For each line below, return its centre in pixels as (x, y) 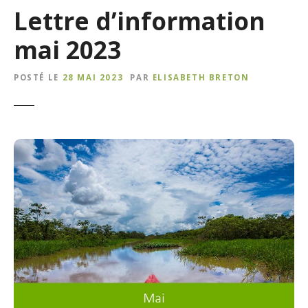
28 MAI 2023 (93, 78)
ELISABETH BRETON (201, 78)
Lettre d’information (140, 20)
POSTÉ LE (36, 78)
